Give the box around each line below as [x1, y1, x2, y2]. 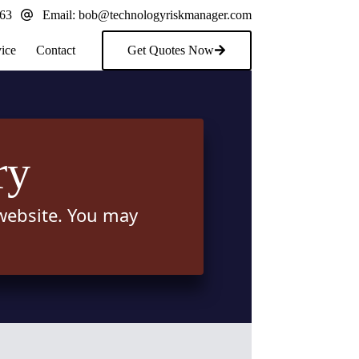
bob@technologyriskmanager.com [78, 7, 252, 22]
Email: [42, 7, 79, 22]
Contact [36, 42, 76, 57]
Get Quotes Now [127, 42, 214, 57]
